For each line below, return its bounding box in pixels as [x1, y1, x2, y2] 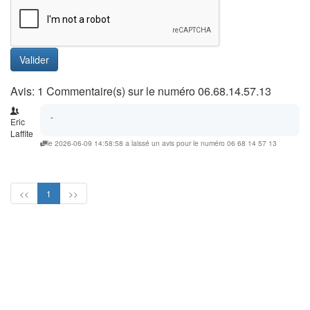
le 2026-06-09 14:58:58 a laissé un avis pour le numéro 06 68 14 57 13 [47, 138, 277, 148]
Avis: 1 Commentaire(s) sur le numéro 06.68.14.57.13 [10, 83, 271, 99]
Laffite [10, 127, 33, 139]
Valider [19, 53, 49, 66]
